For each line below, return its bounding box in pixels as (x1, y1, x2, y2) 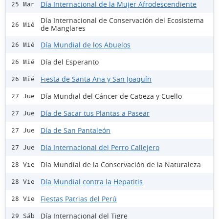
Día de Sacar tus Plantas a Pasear (41, 108, 150, 118)
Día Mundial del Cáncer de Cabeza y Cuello (41, 91, 182, 101)
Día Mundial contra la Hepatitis (41, 176, 143, 186)
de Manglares (41, 23, 86, 33)
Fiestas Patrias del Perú (41, 194, 117, 203)
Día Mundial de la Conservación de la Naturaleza (41, 159, 201, 169)
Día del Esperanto (41, 57, 99, 66)
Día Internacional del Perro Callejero (41, 142, 159, 152)
